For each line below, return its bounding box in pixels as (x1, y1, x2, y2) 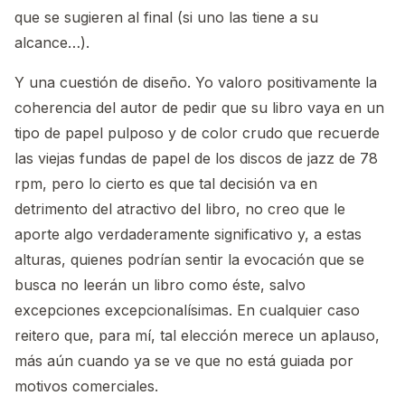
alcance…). (14, 33, 89, 52)
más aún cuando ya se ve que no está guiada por (14, 351, 353, 370)
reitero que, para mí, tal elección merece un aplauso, (14, 325, 380, 344)
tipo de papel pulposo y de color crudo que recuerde (14, 123, 380, 142)
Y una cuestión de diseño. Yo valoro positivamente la (14, 72, 377, 91)
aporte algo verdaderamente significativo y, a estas (14, 224, 362, 243)
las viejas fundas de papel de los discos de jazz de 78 (14, 148, 378, 167)
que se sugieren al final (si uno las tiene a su (14, 7, 318, 26)
